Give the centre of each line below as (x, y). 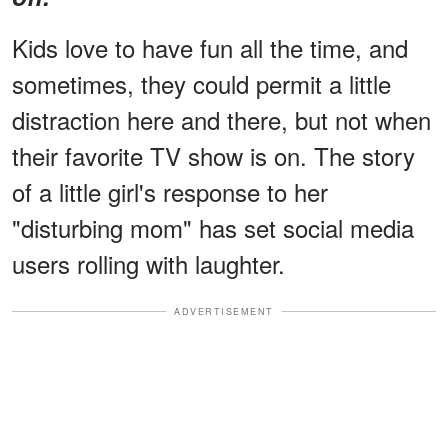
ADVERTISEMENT (224, 311)
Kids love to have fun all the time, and (210, 47)
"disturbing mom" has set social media (213, 227)
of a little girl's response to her (170, 191)
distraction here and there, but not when (221, 119)
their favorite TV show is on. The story (213, 155)
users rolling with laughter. (148, 263)
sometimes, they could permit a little (201, 83)
